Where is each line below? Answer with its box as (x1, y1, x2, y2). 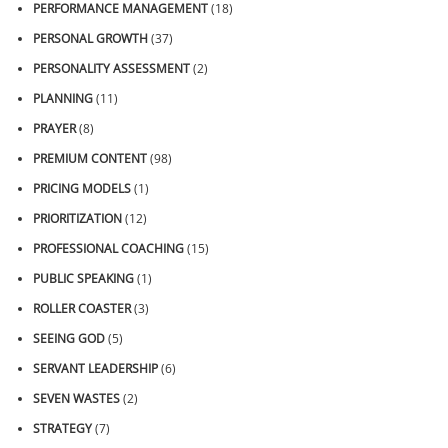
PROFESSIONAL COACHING (33, 240, 184, 258)
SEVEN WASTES (33, 390, 120, 408)
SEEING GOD (33, 330, 105, 348)
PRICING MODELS (33, 180, 131, 198)
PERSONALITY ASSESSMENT (33, 60, 190, 78)
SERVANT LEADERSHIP (33, 360, 158, 378)
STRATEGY (33, 420, 92, 438)
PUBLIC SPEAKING (33, 270, 134, 288)
